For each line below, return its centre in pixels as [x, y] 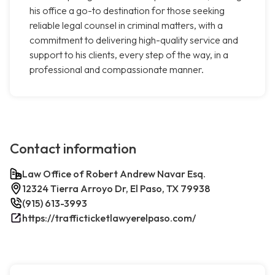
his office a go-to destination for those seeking [127, 11]
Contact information [73, 149]
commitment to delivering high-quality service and [134, 40]
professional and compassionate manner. [117, 70]
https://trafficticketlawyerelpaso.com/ [109, 218]
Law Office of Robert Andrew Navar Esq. [114, 174]
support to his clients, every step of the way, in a [129, 55]
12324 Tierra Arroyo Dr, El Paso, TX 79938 [116, 189]
